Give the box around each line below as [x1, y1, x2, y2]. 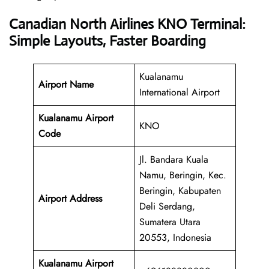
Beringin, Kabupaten [139, 184, 221, 198]
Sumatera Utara [139, 215, 201, 229]
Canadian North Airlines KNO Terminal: [9, 15, 246, 34]
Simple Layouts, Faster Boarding [9, 32, 206, 50]
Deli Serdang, [139, 199, 195, 214]
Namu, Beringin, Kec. [139, 168, 226, 183]
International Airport [139, 85, 220, 100]
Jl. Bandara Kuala [139, 153, 208, 167]
